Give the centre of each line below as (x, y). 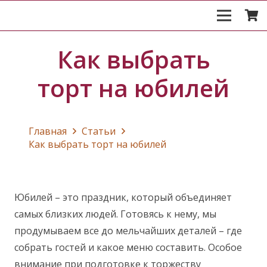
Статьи (99, 131)
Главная (48, 131)
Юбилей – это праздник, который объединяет (123, 197)
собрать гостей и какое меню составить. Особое (128, 247)
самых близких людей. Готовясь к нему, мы (115, 214)
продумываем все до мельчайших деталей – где (128, 230)
